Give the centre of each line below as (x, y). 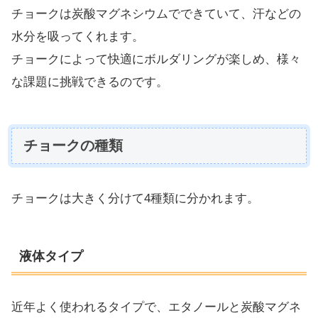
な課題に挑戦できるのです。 (90, 82)
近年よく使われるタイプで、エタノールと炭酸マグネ (156, 307)
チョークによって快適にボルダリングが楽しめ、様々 (156, 60)
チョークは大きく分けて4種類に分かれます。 (135, 198)
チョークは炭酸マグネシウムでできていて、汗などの (156, 14)
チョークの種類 (73, 146)
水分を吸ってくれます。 (78, 37)
